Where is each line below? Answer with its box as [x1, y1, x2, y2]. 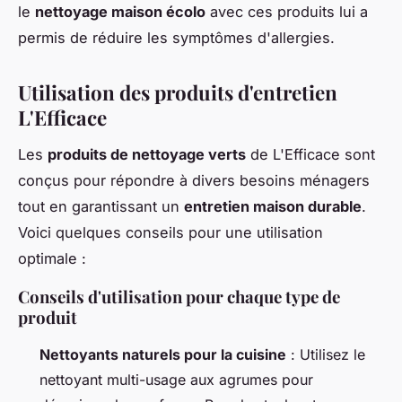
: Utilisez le [286, 345, 365, 363]
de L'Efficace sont [246, 144, 375, 163]
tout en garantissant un [18, 197, 184, 215]
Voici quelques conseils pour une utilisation [18, 223, 323, 241]
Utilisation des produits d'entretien [18, 78, 337, 106]
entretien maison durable [184, 197, 362, 215]
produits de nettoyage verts [48, 144, 246, 163]
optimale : [18, 249, 86, 267]
